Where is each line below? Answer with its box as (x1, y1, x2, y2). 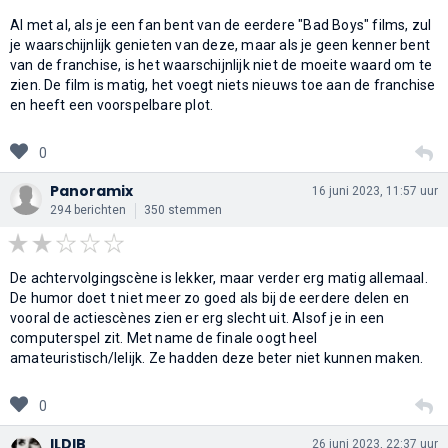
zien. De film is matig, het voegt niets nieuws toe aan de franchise (10, 76, 436, 93)
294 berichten (50, 202, 126, 217)
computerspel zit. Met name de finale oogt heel (10, 329, 318, 346)
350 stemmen (144, 202, 222, 217)
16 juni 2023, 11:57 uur (312, 183, 438, 198)
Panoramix (50, 180, 133, 201)
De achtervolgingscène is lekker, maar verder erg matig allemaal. (10, 269, 428, 286)
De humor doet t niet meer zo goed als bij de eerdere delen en (10, 289, 410, 306)
